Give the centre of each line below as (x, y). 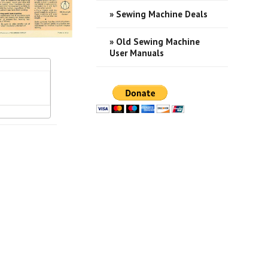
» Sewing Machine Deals (158, 14)
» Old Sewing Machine (154, 42)
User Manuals (136, 53)
